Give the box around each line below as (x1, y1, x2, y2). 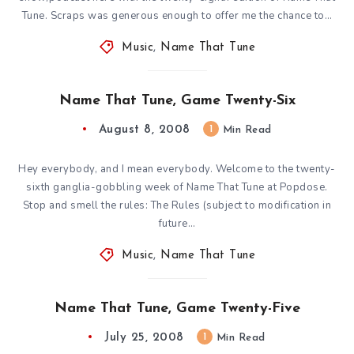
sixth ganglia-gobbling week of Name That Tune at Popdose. (26, 179, 328, 194)
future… (158, 216, 196, 231)
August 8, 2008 (98, 123, 190, 136)
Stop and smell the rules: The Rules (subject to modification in (22, 198, 332, 213)
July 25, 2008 (104, 331, 184, 344)
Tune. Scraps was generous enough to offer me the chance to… (21, 8, 333, 23)
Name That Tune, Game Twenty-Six (58, 92, 296, 108)
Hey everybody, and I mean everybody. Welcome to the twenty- (18, 161, 336, 176)
